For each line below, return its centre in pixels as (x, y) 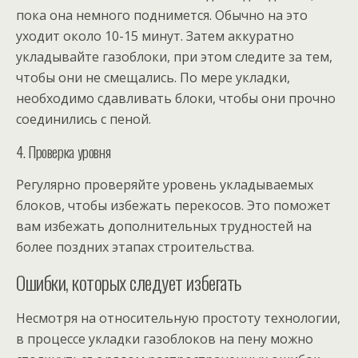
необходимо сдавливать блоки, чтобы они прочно (176, 98)
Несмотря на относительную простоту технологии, (178, 318)
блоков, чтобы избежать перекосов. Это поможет (173, 205)
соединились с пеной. (84, 119)
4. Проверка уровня (64, 151)
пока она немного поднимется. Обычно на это (162, 15)
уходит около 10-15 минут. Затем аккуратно (155, 36)
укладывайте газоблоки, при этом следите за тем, (174, 56)
